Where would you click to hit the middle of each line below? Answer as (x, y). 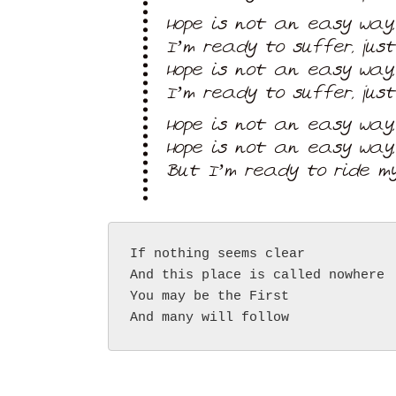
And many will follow (209, 318)
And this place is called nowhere (257, 275)
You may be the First (209, 297)
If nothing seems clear (217, 254)
